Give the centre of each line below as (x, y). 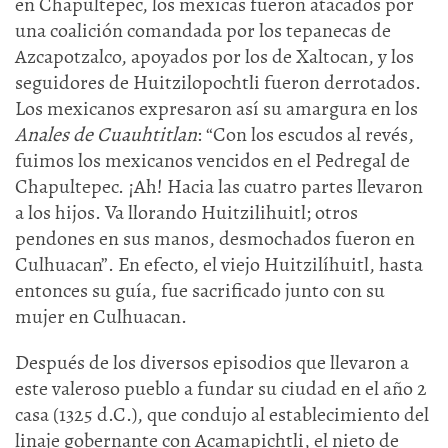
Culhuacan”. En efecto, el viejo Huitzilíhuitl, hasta (219, 264)
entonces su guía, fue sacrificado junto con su (200, 290)
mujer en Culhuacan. (101, 316)
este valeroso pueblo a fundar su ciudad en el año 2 (221, 388)
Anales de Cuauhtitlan (106, 134)
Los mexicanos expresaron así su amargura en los (216, 108)
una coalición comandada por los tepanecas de (203, 30)
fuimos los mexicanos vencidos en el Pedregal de (212, 160)
